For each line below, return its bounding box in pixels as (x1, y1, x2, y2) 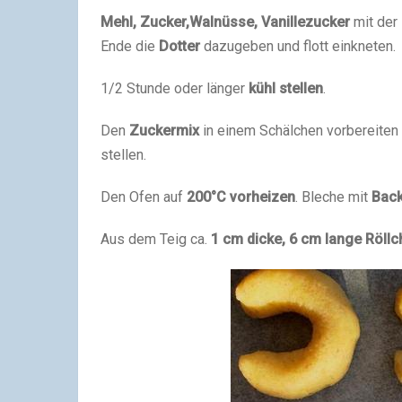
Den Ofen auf (100, 188, 183, 206)
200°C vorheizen (183, 188, 295, 206)
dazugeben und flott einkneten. (200, 38, 396, 56)
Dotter (159, 38, 200, 56)
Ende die (100, 38, 159, 56)
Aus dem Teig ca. (100, 231, 211, 249)
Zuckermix (129, 122, 199, 140)
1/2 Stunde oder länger (100, 80, 249, 98)
